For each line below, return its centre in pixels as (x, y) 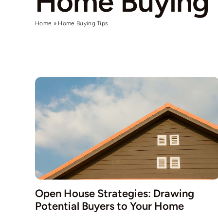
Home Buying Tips (83, 24)
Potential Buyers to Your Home (109, 206)
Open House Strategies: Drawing (114, 193)
